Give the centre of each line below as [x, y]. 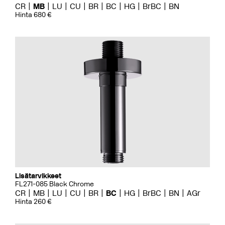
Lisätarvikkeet [38, 176]
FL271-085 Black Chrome [54, 184]
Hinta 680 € [33, 15]
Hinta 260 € [33, 202]
